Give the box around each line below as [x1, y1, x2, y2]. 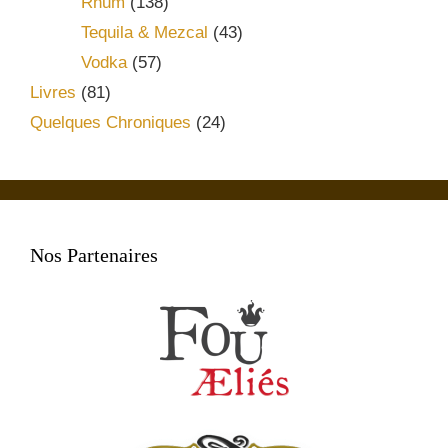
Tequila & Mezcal [81, 23, 208, 43]
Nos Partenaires [30, 244, 158, 267]
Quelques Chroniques [30, 113, 191, 133]
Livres [30, 83, 76, 103]
